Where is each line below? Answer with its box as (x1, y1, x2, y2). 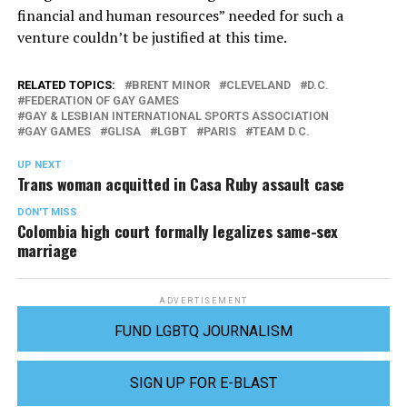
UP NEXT (16, 159, 61, 172)
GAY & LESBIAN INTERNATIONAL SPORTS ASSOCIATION (24, 109, 329, 124)
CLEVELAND (225, 78, 291, 93)
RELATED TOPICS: (16, 78, 115, 93)
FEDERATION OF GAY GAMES (24, 94, 179, 108)
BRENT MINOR (131, 78, 210, 93)
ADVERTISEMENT (158, 296, 249, 306)
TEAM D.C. (252, 124, 310, 139)
